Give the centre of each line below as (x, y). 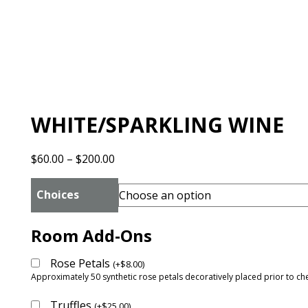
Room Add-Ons (91, 235)
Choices (58, 195)
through (136, 208)
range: (131, 175)
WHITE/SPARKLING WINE (157, 125)
